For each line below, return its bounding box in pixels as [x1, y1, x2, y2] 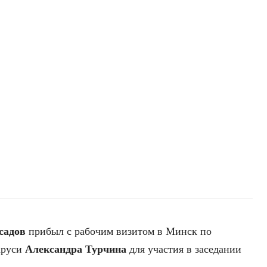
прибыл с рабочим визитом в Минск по [26, 225, 212, 238]
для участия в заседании [126, 243, 241, 256]
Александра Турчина [25, 243, 126, 256]
